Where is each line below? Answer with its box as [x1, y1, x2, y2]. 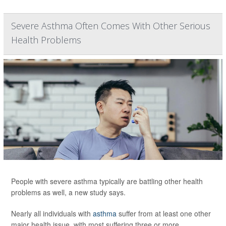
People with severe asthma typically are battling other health [11, 176, 203, 186]
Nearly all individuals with [11, 208, 93, 218]
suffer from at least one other [117, 208, 211, 218]
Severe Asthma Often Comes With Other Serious [11, 19, 210, 32]
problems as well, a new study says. [11, 187, 126, 197]
